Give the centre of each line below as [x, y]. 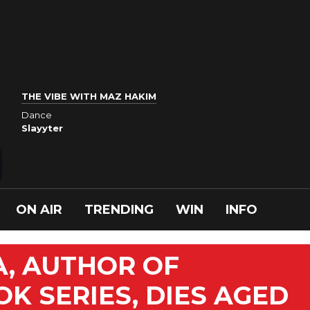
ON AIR [39, 210]
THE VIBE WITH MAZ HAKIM [89, 96]
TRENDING [119, 210]
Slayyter [42, 128]
